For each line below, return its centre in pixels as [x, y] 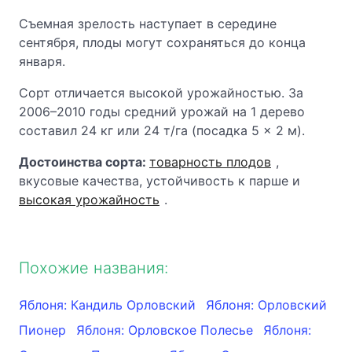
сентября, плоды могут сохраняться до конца [162, 42]
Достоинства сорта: [84, 162]
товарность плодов [210, 162]
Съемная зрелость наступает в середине [148, 24]
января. [42, 61]
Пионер [44, 330]
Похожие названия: [93, 268]
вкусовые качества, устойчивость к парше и [159, 181]
